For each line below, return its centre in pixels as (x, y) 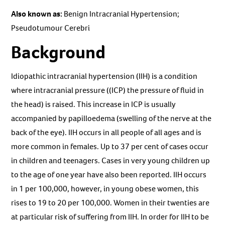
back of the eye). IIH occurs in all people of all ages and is (106, 132)
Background (59, 52)
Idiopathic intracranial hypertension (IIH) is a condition (104, 76)
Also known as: (38, 14)
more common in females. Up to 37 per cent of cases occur (110, 146)
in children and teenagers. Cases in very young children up (111, 160)
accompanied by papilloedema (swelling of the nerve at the (111, 118)
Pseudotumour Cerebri (51, 28)
